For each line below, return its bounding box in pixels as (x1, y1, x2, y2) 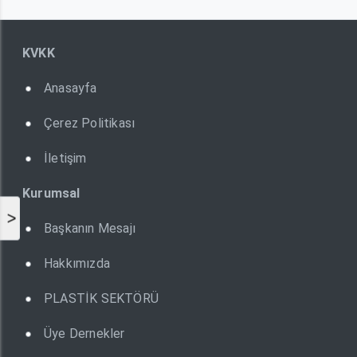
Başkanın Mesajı (44, 221, 135, 237)
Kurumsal (22, 186, 80, 202)
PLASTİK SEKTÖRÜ (44, 291, 159, 307)
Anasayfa (44, 80, 97, 96)
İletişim (44, 151, 87, 167)
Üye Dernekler (44, 326, 125, 342)
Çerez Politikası (44, 116, 135, 131)
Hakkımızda (44, 256, 110, 272)
